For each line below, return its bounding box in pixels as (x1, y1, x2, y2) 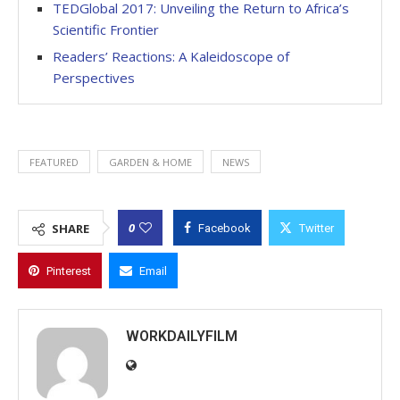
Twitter (299, 221, 334, 235)
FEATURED (29, 154, 79, 169)
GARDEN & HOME (109, 154, 192, 169)
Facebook (198, 221, 251, 235)
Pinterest (46, 263, 91, 278)
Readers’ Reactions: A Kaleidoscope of (53, 46, 289, 65)
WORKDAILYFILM (126, 327, 237, 345)
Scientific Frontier (53, 20, 159, 38)
